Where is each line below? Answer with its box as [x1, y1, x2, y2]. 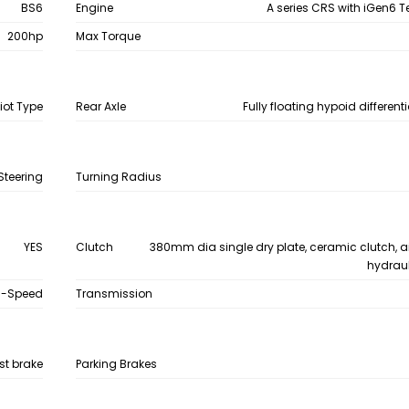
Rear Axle [75, 99, 126, 114]
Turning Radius [75, 169, 162, 184]
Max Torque [75, 28, 141, 44]
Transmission [75, 286, 152, 301]
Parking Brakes [75, 356, 157, 372]
